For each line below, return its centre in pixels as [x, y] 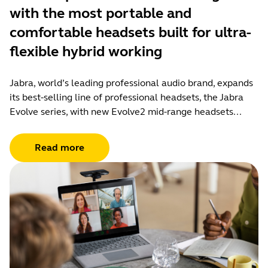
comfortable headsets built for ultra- [130, 33]
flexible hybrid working [86, 52]
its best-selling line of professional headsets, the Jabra [127, 98]
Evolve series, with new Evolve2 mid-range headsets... [126, 112]
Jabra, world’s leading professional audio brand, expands [131, 83]
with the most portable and [100, 14]
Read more [60, 148]
